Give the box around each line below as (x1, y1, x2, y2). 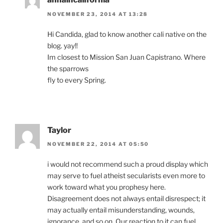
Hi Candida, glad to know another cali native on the (47, 29, 207, 38)
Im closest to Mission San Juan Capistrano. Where (47, 52, 206, 61)
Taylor (47, 125, 71, 135)
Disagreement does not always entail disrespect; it (47, 194, 206, 203)
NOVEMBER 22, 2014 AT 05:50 (47, 141, 149, 147)
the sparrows (47, 64, 89, 73)
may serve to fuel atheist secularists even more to (47, 171, 205, 180)
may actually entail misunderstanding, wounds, (47, 206, 195, 215)
